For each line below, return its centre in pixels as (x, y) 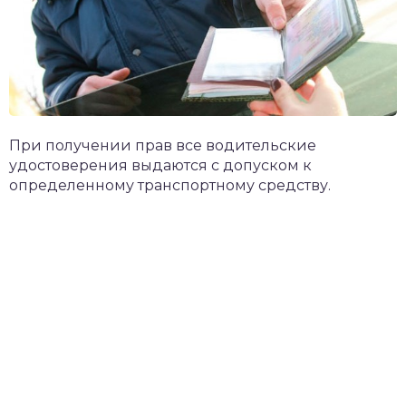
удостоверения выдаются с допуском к (160, 165)
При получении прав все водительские (163, 145)
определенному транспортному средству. (170, 185)
